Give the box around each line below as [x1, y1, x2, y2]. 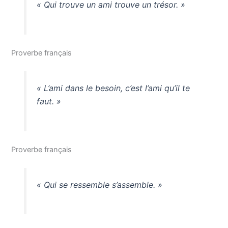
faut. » [36, 96, 61, 106]
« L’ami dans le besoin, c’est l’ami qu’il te [36, 82, 190, 93]
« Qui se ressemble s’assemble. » [36, 179, 162, 190]
